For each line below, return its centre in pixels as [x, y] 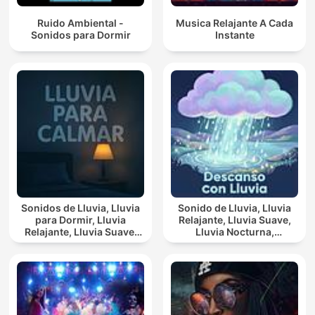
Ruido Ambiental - [81, 22]
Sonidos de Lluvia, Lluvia [81, 208]
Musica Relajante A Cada [234, 22]
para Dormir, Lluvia [66, 220]
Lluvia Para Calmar [81, 244]
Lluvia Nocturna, [234, 232]
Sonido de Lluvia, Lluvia [234, 208]
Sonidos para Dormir [81, 34]
